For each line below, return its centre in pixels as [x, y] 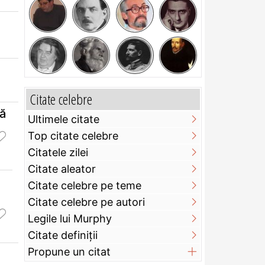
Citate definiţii [63, 235]
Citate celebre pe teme [85, 186]
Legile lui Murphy [70, 219]
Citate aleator [62, 169]
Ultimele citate [64, 119]
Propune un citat [69, 252]
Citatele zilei [58, 153]
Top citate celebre [73, 136]
